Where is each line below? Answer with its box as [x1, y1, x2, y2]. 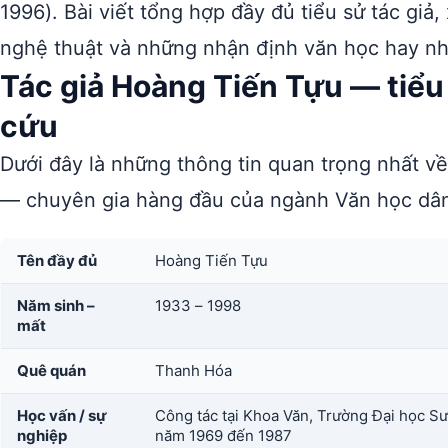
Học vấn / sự [17, 406, 107, 425]
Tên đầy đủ [17, 251, 97, 270]
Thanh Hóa [155, 361, 232, 380]
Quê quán [17, 361, 86, 380]
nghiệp [17, 426, 67, 445]
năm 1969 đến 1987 [155, 426, 292, 445]
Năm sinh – [17, 296, 95, 315]
